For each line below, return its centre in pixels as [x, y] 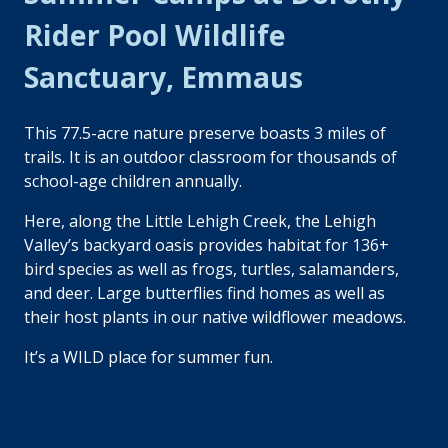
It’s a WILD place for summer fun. [148, 357]
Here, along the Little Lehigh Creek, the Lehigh [200, 221]
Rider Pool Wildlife [155, 34]
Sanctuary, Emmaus [163, 76]
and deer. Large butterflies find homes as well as [204, 293]
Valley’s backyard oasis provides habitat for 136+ [206, 245]
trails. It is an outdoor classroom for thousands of [210, 157]
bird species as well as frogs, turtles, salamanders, [211, 269]
